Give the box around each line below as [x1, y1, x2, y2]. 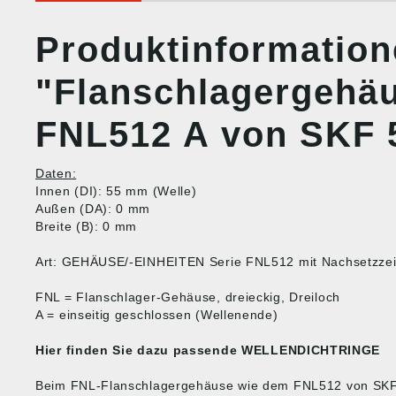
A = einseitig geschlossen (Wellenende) [35, 308, 278, 322]
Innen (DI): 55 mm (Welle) [35, 184, 197, 198]
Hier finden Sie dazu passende [35, 343, 241, 357]
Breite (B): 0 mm [35, 219, 138, 233]
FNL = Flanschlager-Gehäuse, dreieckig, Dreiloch [35, 290, 340, 304]
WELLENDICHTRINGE [241, 343, 381, 357]
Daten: [35, 166, 77, 180]
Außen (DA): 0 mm [35, 202, 151, 216]
